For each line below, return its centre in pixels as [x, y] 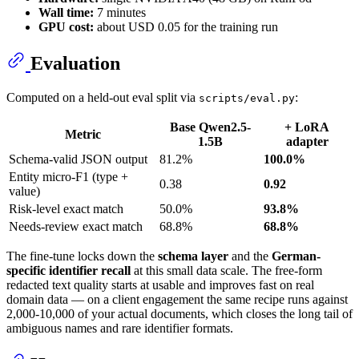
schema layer [193, 256]
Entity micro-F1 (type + [69, 176]
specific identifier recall [69, 270]
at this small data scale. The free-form [226, 270]
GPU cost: [66, 26]
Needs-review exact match [76, 226]
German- [296, 256]
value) [24, 191]
